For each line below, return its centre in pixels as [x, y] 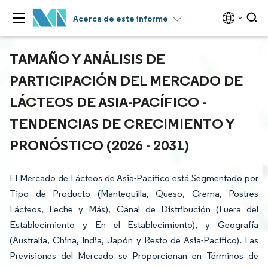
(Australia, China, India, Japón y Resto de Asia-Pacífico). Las [134, 240]
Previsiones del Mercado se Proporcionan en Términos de [134, 256]
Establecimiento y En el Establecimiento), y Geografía [134, 225]
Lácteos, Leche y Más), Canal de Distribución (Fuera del [134, 209]
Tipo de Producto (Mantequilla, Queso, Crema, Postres [134, 194]
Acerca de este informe [121, 19]
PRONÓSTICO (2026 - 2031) [99, 145]
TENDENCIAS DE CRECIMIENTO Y [122, 123]
